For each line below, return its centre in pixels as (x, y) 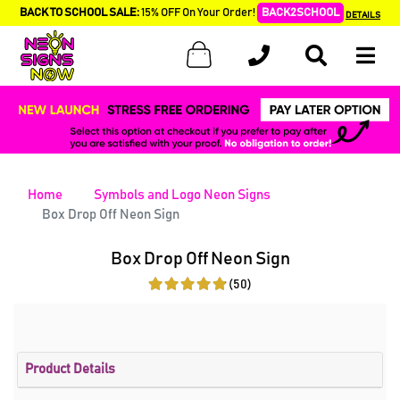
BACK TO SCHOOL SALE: (79, 13)
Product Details (74, 369)
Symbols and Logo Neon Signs (182, 195)
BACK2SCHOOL (300, 13)
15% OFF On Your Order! (198, 13)
